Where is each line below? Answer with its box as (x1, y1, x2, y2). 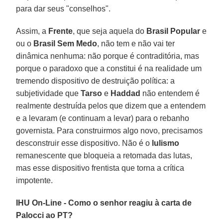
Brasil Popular (146, 26, 201, 35)
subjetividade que (16, 89, 81, 98)
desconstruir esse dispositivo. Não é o (16, 138, 152, 147)
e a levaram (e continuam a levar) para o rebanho (16, 113, 190, 122)
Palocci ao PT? (16, 211, 73, 220)
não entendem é (140, 89, 200, 98)
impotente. (16, 176, 53, 185)
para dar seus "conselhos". (16, 4, 111, 13)
